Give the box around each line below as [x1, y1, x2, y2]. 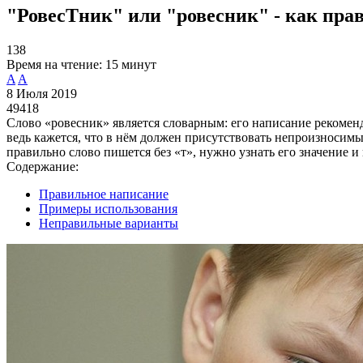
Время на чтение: [6, 57, 102, 71]
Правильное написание [39, 186, 169, 201]
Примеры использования [39, 201, 177, 216]
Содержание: [6, 159, 79, 173]
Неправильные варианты [39, 216, 178, 230]
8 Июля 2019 [6, 86, 77, 100]
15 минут [105, 57, 156, 71]
